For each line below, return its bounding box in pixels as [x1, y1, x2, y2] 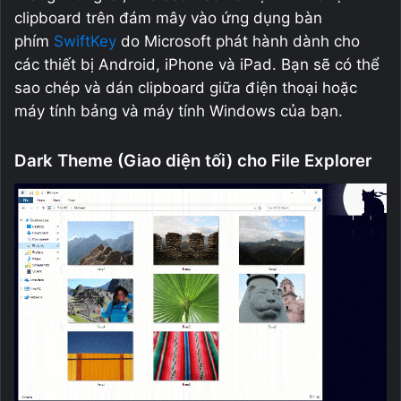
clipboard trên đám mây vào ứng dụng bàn [14, 8, 322, 27]
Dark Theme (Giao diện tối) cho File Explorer [14, 149, 371, 171]
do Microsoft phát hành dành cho [116, 31, 360, 50]
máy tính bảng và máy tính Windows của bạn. [14, 101, 343, 120]
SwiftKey [54, 31, 116, 50]
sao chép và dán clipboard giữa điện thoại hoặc [14, 78, 357, 97]
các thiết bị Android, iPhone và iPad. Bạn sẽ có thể [14, 55, 380, 73]
